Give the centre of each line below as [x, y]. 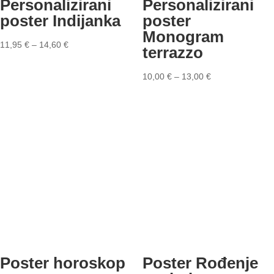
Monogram [183, 36]
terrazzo [172, 52]
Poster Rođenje [200, 263]
